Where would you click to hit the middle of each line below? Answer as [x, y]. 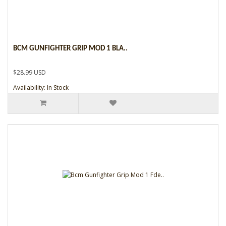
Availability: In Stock [41, 87]
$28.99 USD [30, 72]
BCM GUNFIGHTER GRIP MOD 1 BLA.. [70, 48]
